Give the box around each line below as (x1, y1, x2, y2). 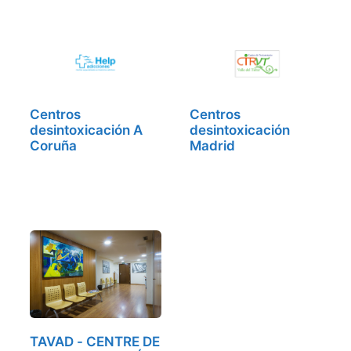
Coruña (30, 138, 77, 154)
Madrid (190, 138, 235, 154)
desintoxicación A (30, 122, 143, 139)
